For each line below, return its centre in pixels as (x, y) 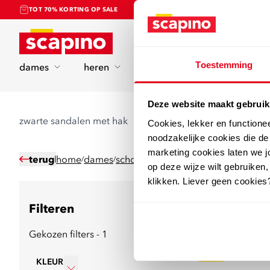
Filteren (52, 208)
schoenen (137, 159)
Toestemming (224, 64)
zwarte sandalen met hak (74, 121)
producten (224, 212)
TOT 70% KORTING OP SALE (73, 9)
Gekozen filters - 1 (68, 234)
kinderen (163, 67)
